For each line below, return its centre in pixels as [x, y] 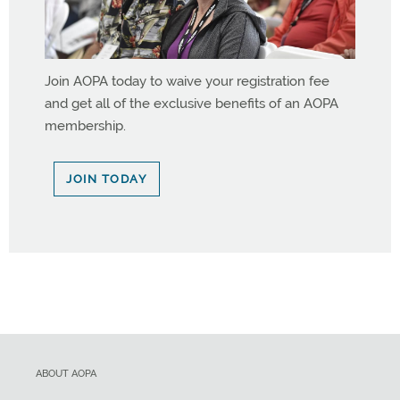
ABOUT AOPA [66, 373]
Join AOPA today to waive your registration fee [187, 81]
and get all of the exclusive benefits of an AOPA [192, 103]
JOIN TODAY [107, 179]
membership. [85, 125]
